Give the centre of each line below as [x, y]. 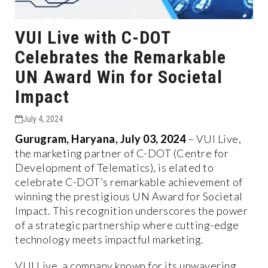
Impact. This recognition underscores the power [131, 210]
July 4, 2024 [43, 119]
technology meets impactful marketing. [109, 239]
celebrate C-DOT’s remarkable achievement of [129, 182]
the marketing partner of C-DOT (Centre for [122, 153]
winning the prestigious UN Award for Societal [129, 196]
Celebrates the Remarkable [121, 57]
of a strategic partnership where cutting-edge [127, 225]
